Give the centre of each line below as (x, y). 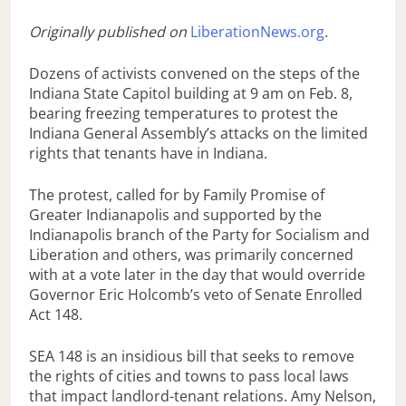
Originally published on (108, 32)
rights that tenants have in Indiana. (148, 154)
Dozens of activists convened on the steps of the (194, 74)
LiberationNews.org (257, 32)
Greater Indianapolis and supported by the (175, 215)
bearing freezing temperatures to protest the (184, 114)
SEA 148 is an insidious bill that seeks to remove (192, 357)
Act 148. (58, 315)
